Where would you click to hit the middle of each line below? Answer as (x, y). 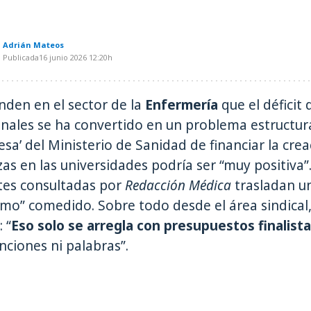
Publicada (21, 58)
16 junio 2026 (63, 58)
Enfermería (180, 105)
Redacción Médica (178, 186)
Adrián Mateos (33, 45)
